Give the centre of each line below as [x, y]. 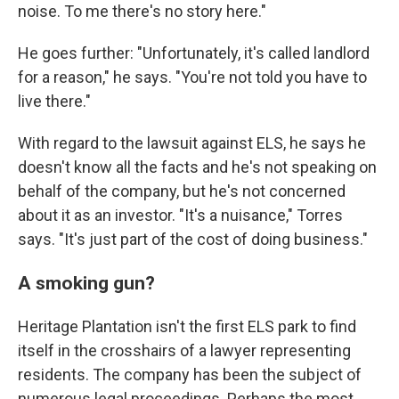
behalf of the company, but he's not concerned [182, 191]
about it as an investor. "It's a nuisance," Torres [180, 216]
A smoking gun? [86, 283]
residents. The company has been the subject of [190, 375]
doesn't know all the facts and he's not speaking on [197, 167]
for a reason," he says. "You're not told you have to [192, 77]
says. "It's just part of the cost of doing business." [193, 240]
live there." [54, 102]
